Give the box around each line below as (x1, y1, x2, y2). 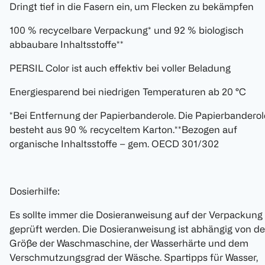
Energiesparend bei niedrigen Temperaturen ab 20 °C (9, 86, 246, 98)
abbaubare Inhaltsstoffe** (9, 39, 124, 50)
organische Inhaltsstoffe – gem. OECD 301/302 (9, 138, 219, 150)
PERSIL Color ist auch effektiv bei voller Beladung (9, 63, 231, 74)
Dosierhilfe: (9, 186, 60, 197)
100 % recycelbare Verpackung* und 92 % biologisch (9, 25, 244, 36)
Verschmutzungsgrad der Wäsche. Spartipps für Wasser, (9, 252, 258, 263)
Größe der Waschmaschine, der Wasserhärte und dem (9, 238, 248, 249)
